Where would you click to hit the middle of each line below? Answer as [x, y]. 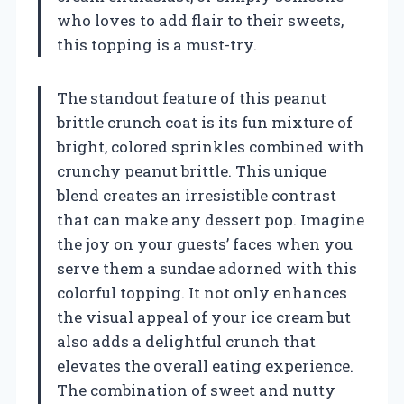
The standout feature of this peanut [192, 97]
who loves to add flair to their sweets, [200, 20]
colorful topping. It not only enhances [202, 292]
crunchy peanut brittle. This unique [192, 170]
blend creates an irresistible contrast [197, 195]
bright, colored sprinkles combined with [211, 146]
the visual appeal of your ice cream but [204, 317]
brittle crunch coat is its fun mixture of [205, 122]
